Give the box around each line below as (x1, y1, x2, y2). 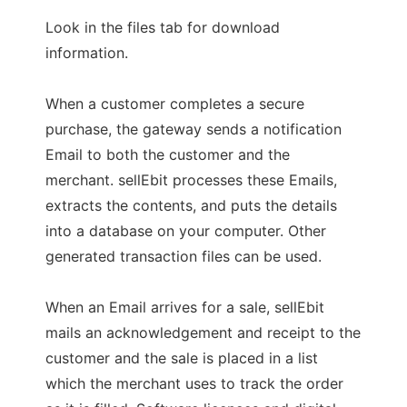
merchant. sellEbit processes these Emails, (45, 171, 337, 189)
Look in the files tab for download (45, 18, 280, 36)
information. (45, 44, 128, 62)
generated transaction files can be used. (45, 247, 322, 265)
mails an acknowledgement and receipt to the (45, 323, 361, 342)
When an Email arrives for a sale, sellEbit (45, 298, 324, 316)
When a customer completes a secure (45, 94, 304, 113)
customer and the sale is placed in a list (45, 349, 318, 367)
